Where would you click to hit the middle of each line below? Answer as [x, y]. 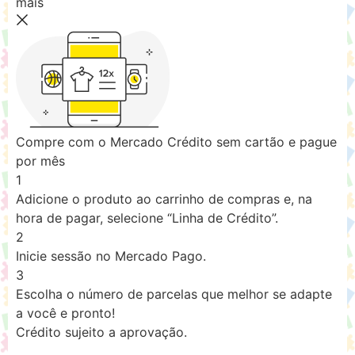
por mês [40, 160]
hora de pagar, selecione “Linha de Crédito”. [147, 218]
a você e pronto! [65, 313]
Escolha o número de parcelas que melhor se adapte [174, 294]
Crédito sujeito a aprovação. [101, 332]
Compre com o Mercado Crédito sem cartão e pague [176, 141]
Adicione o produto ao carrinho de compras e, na [164, 198]
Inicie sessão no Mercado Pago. [111, 256]
